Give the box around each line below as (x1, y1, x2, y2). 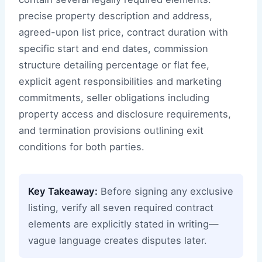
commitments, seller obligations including (19, 92, 209, 104)
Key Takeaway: (28, 185, 98, 198)
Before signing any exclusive (98, 185, 233, 198)
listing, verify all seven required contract (28, 202, 213, 214)
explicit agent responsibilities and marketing (19, 75, 222, 88)
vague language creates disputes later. (28, 235, 207, 247)
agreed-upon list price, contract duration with (19, 26, 228, 39)
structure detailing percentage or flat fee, (19, 59, 209, 71)
